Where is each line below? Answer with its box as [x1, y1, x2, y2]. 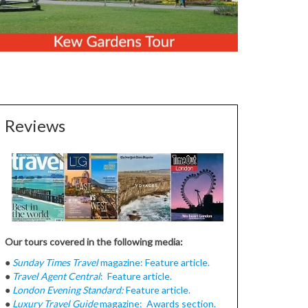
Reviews [5, 115, 66, 135]
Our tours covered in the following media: [5, 236, 184, 248]
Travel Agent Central [12, 270, 101, 283]
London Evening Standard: [12, 284, 124, 296]
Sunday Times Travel [12, 256, 99, 269]
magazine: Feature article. [98, 256, 210, 269]
